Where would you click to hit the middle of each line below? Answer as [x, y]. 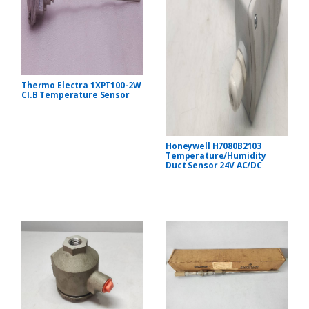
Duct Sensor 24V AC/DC [214, 165]
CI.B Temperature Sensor [76, 95]
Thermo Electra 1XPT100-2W [81, 86]
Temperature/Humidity [216, 155]
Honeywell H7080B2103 [214, 146]
